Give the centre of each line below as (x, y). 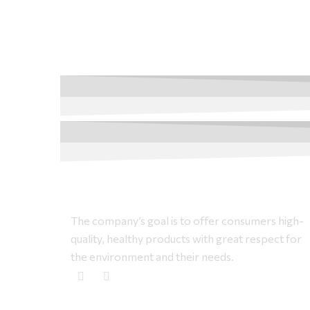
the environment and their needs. (152, 256)
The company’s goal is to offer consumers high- (187, 220)
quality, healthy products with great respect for (186, 238)
